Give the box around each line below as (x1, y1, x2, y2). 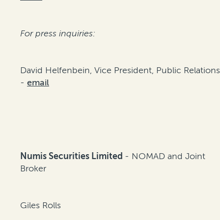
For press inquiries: (20, 28, 96, 39)
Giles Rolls (20, 200, 61, 211)
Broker (20, 163, 47, 174)
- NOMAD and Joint (125, 151, 206, 162)
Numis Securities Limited (20, 151, 125, 162)
